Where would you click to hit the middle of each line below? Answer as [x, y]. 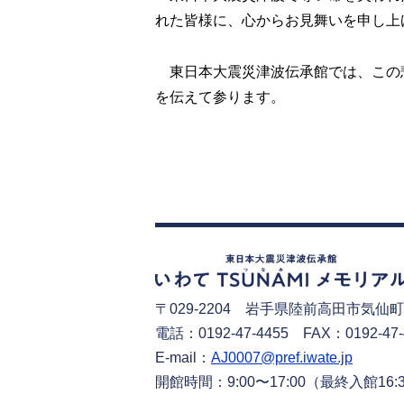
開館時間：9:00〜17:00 [230, 382]
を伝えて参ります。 [220, 96]
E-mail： [183, 358]
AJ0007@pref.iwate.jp [282, 358]
